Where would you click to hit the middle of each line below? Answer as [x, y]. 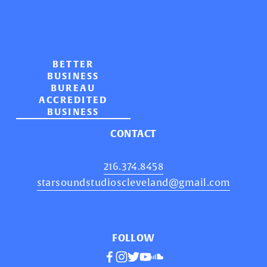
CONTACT [133, 134]
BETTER [73, 65]
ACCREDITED [73, 100]
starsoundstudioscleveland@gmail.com [133, 183]
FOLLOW [133, 238]
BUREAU [73, 89]
